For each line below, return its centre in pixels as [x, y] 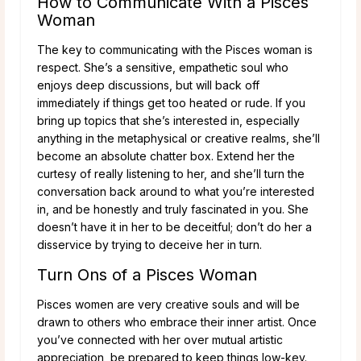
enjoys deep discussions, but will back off [148, 85]
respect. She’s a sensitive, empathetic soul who [163, 67]
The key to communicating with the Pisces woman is [175, 49]
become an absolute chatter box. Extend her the [166, 156]
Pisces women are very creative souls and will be [168, 304]
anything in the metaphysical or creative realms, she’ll [178, 138]
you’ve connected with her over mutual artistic [160, 339]
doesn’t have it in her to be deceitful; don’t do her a [174, 226]
